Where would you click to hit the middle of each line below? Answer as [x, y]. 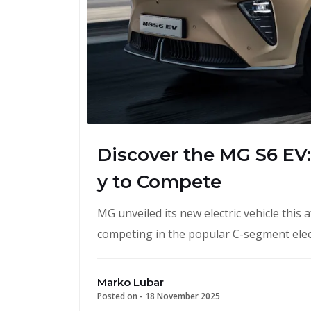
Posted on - [121, 296]
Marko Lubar [131, 282]
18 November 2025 [183, 296]
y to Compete [159, 182]
